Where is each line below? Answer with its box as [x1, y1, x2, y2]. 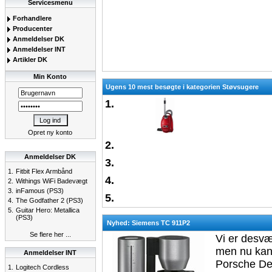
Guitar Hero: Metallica [16, 206, 80, 214]
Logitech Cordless [16, 263, 69, 271]
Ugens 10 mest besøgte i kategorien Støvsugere [106, 83, 259, 90]
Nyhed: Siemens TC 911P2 [107, 219, 190, 226]
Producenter [11, 25, 52, 32]
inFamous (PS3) [16, 187, 64, 194]
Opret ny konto [28, 129, 73, 136]
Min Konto [33, 73, 67, 80]
